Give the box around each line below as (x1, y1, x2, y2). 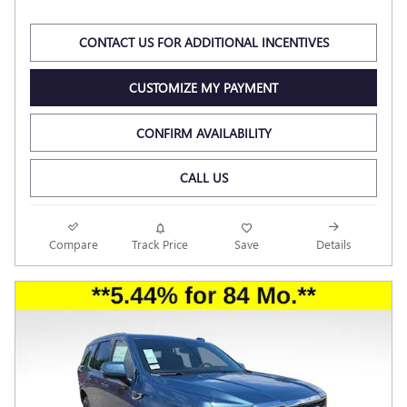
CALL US (179, 169, 228, 187)
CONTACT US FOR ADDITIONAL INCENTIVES (78, 34, 329, 52)
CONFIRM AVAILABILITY (135, 124, 272, 142)
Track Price (132, 235, 189, 252)
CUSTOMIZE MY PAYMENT (129, 79, 278, 97)
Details (315, 235, 352, 252)
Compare (48, 235, 98, 252)
